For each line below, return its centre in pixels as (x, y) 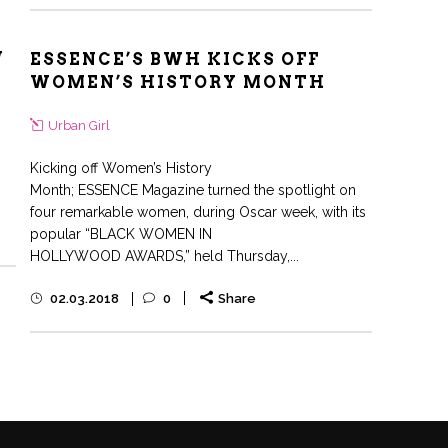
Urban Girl (79, 125)
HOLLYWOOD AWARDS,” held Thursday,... (164, 256)
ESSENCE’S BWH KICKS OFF (175, 59)
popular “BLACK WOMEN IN (121, 234)
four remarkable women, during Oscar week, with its (198, 212)
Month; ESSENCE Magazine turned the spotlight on (193, 190)
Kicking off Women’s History (121, 168)
